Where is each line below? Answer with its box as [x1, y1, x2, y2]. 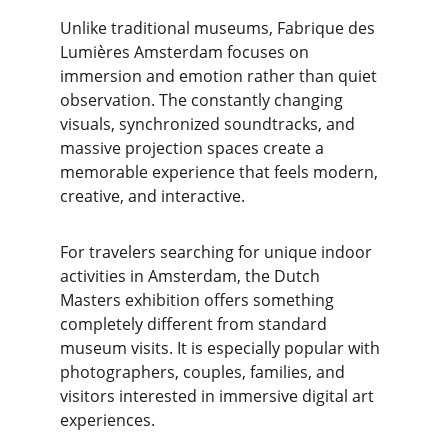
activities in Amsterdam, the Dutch [60, 265, 324, 287]
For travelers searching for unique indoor [60, 241, 376, 263]
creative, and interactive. [60, 185, 245, 207]
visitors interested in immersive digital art [60, 385, 378, 407]
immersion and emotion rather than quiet [60, 65, 381, 87]
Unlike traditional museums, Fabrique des [60, 17, 379, 39]
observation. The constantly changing [60, 89, 347, 111]
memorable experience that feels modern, [60, 161, 382, 183]
